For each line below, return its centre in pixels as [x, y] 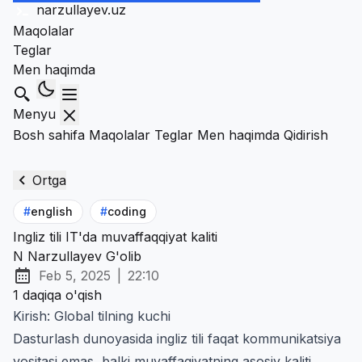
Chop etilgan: [59, 284]
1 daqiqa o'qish [57, 295]
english [52, 211]
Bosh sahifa [49, 135]
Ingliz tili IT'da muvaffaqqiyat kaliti [115, 236]
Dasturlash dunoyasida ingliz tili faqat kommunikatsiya [177, 338]
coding [127, 211]
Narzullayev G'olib [82, 256]
